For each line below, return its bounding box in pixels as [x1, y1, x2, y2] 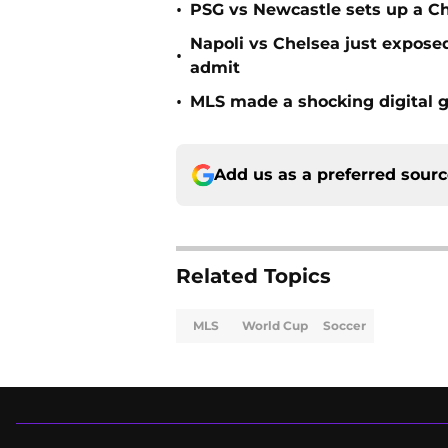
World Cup [242, 318, 308, 334]
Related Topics [176, 264, 331, 289]
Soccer [322, 318, 366, 334]
